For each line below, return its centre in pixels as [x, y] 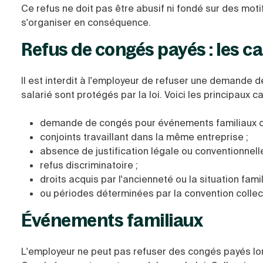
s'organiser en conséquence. [86, 23]
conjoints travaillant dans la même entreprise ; [144, 137]
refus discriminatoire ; [89, 165]
